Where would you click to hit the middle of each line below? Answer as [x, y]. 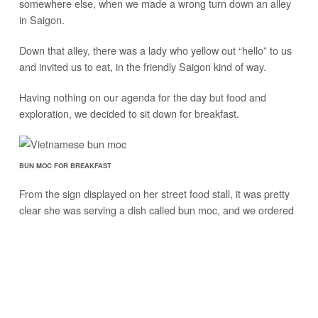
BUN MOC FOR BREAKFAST [65, 165]
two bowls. [42, 226]
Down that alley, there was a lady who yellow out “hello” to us [155, 50]
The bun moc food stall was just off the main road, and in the [155, 256]
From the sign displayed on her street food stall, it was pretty [154, 193]
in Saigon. [42, 19]
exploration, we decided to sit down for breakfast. [129, 113]
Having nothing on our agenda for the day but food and [142, 97]
